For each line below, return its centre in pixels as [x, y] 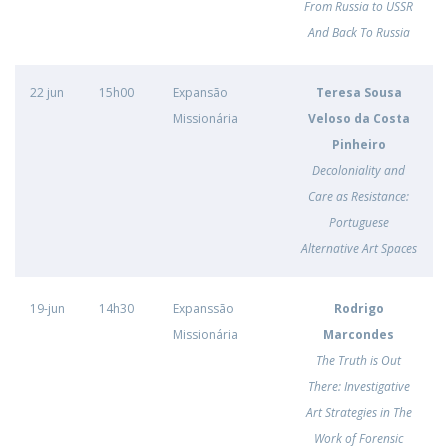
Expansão [200, 92]
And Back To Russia [358, 32]
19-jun [47, 308]
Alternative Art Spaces [358, 248]
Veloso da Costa [358, 118]
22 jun [47, 92]
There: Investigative [358, 386]
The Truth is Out [358, 360]
